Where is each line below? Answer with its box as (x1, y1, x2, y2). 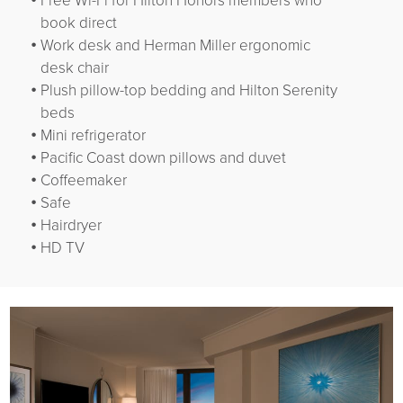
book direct (40, 13, 117, 33)
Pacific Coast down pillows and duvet (40, 148, 286, 168)
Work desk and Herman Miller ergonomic (40, 36, 310, 56)
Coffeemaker (40, 171, 127, 191)
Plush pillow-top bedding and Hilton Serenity (40, 81, 337, 101)
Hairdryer (40, 216, 102, 236)
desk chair (40, 58, 109, 78)
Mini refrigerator (40, 126, 146, 146)
